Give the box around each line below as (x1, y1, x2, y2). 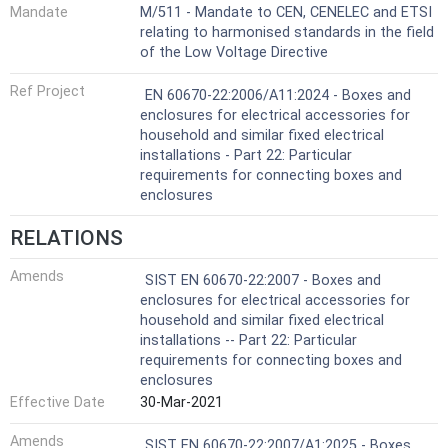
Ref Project (10, 82, 85, 100)
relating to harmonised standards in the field (140, 24, 434, 42)
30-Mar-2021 (140, 393, 223, 411)
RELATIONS (10, 226, 123, 251)
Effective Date (10, 393, 105, 411)
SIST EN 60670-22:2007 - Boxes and (145, 272, 381, 290)
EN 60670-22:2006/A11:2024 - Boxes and (145, 86, 411, 104)
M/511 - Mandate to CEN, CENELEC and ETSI (140, 4, 432, 22)
